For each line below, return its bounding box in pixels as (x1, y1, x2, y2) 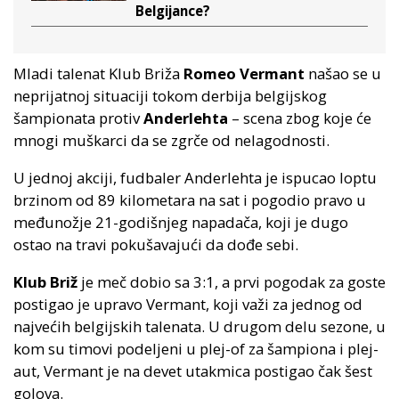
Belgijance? (135, 2, 210, 20)
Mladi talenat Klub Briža (13, 63, 183, 85)
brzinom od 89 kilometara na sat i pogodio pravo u (13, 190, 366, 210)
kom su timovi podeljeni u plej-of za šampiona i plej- (13, 338, 379, 359)
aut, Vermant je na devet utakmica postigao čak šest (13, 360, 372, 381)
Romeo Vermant (183, 63, 308, 85)
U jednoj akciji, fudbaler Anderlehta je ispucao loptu (13, 167, 377, 188)
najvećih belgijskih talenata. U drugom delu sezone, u (13, 315, 386, 337)
